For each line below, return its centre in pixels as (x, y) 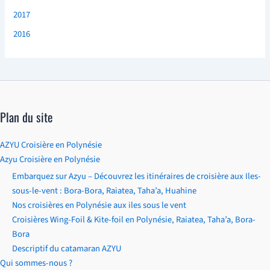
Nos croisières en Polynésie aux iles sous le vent (99, 205)
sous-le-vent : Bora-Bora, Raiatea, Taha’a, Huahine (104, 190)
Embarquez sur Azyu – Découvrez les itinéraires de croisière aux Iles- (137, 176)
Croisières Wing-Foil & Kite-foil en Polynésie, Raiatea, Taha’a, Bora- (134, 219)
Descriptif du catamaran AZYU (67, 248)
